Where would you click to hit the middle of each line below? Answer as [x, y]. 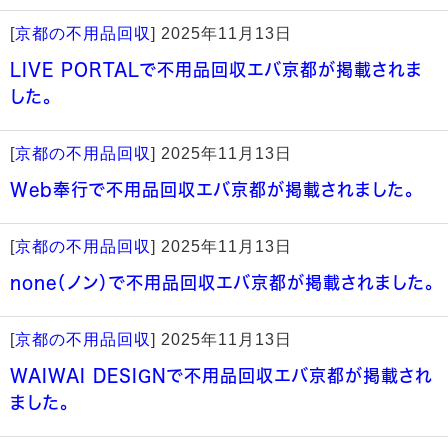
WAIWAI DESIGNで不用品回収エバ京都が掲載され [221, 375]
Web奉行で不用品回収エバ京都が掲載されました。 [212, 189]
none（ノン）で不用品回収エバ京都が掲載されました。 [222, 282]
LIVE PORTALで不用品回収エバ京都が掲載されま [216, 69]
